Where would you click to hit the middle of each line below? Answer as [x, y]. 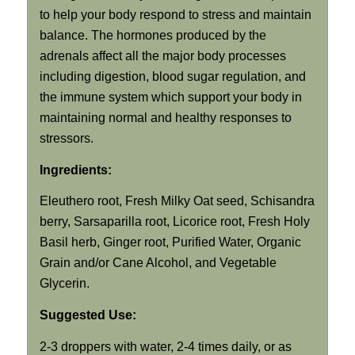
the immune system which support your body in [170, 97]
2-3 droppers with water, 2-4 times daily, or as [165, 346]
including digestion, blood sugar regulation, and [172, 77]
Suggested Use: [88, 315]
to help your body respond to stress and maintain [175, 15]
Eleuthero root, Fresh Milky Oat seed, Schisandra [177, 201]
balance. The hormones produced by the [153, 36]
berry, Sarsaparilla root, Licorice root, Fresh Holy [174, 222]
